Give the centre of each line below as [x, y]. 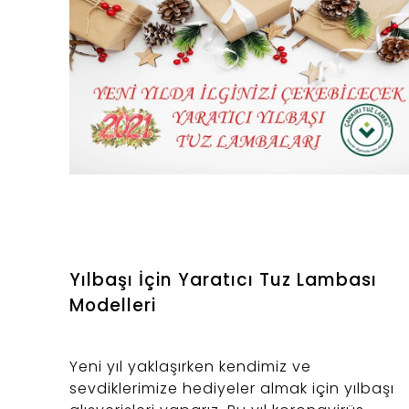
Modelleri [113, 306]
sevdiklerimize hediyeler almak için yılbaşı [232, 389]
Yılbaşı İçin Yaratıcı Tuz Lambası [223, 280]
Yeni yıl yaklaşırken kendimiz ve [190, 367]
